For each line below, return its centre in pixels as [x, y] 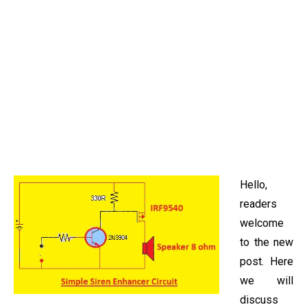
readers [258, 204]
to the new [267, 242]
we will [267, 281]
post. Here [267, 261]
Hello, [254, 185]
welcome [262, 223]
